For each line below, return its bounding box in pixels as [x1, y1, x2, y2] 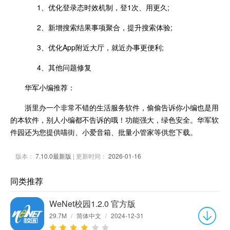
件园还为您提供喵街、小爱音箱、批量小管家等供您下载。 [10, 127, 197, 138]
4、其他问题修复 [25, 62, 91, 73]
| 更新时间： [71, 151, 108, 161]
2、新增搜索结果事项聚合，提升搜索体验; [25, 22, 172, 33]
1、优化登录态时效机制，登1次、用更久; [25, 2, 169, 13]
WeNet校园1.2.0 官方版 [49, 198, 136, 210]
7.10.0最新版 [35, 151, 71, 161]
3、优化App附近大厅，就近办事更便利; [25, 42, 164, 53]
